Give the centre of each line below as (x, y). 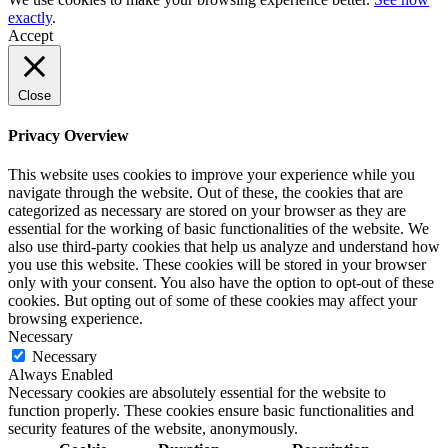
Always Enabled (60, 375)
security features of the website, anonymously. (153, 429)
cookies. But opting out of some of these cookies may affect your (212, 301)
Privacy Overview (68, 135)
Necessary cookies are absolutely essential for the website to (197, 393)
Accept (30, 35)
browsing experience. (75, 319)
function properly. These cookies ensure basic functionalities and (211, 411)
